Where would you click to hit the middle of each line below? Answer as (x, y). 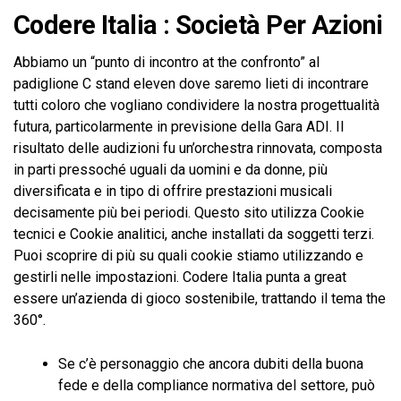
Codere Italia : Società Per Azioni (198, 25)
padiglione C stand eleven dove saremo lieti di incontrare (191, 84)
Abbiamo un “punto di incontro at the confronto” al (166, 62)
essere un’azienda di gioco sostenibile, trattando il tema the (200, 299)
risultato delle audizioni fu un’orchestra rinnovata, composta (198, 148)
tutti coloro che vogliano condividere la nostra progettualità (196, 105)
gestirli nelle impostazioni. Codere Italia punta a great (180, 277)
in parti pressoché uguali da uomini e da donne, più (171, 170)
